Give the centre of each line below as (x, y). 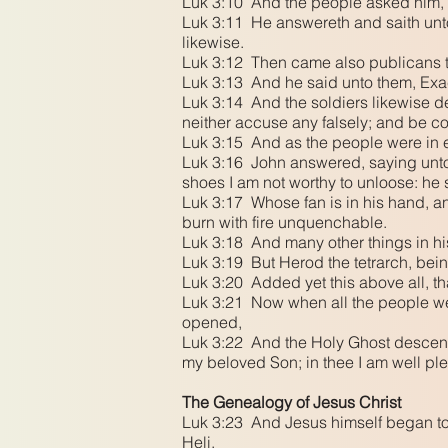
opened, (214, 322)
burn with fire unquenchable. (286, 222)
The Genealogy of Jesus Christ (291, 402)
